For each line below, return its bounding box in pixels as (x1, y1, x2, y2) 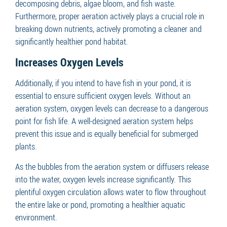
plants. (15, 140, 37, 152)
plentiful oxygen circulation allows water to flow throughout (15, 185, 206, 198)
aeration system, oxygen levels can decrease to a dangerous (15, 102, 208, 114)
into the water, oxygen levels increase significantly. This (15, 173, 191, 185)
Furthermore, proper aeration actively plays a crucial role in (15, 10, 204, 22)
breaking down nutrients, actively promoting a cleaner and (15, 22, 202, 34)
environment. (15, 211, 57, 223)
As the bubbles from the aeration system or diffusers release (15, 160, 209, 172)
